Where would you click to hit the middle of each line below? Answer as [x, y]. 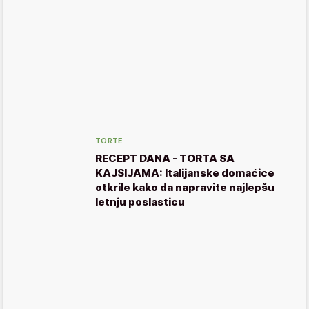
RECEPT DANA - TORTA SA [165, 158]
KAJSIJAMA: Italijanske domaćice [185, 172]
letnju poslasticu [140, 201]
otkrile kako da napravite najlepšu [185, 187]
